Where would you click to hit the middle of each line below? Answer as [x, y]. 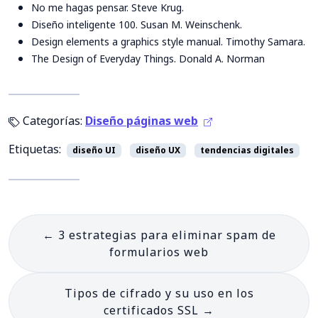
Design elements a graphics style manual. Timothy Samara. [168, 42]
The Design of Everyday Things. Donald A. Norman [148, 59]
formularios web [159, 252]
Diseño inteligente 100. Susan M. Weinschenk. [137, 25]
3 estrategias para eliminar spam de [167, 235]
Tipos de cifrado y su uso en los [159, 294]
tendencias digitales [247, 150]
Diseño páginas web [142, 121]
